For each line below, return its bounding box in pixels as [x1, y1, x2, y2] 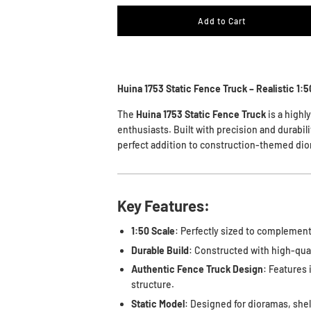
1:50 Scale [131, 225, 176, 237]
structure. [131, 278, 175, 291]
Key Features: [117, 196, 210, 215]
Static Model [131, 297, 185, 310]
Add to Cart [197, 15, 246, 26]
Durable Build [131, 244, 190, 256]
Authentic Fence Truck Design [131, 263, 264, 276]
